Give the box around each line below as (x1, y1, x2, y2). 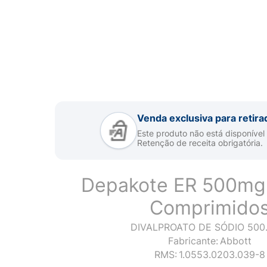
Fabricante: (168, 234, 218, 247)
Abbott (220, 234, 252, 247)
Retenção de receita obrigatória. (136, 138, 263, 148)
